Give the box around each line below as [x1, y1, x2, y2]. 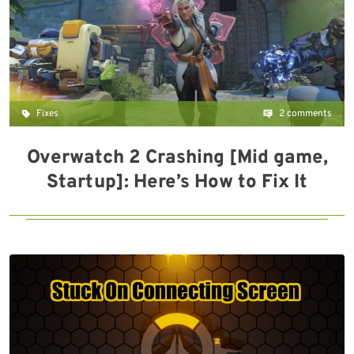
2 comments [277, 107, 332, 120]
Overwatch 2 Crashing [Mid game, [26, 146, 328, 170]
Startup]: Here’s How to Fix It [47, 171, 307, 194]
